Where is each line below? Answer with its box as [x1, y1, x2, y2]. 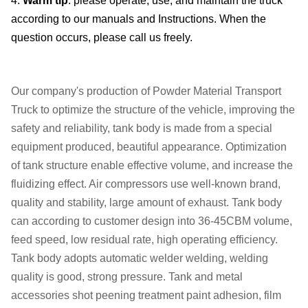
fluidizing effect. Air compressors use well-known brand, [11, 178, 280, 190]
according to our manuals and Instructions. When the [11, 13, 266, 25]
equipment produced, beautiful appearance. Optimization [11, 141, 287, 153]
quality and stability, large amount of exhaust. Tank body [11, 197, 282, 208]
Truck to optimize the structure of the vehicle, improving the [11, 104, 295, 115]
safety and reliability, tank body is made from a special [11, 122, 272, 134]
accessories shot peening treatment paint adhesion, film [11, 289, 281, 301]
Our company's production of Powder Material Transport [11, 85, 281, 97]
